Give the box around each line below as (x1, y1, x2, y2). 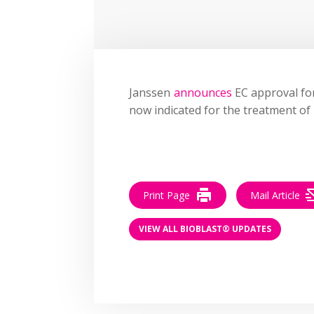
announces (173, 84, 232, 100)
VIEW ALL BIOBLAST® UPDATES (139, 223, 272, 235)
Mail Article (250, 188, 301, 202)
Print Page (143, 188, 191, 202)
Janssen (129, 84, 174, 100)
